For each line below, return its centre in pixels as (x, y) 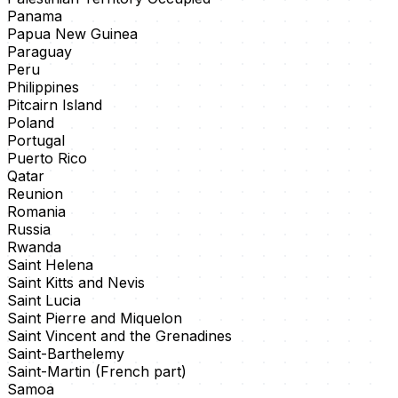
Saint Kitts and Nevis (76, 283)
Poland (31, 123)
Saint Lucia (44, 301)
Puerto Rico (47, 159)
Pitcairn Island (55, 105)
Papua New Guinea (72, 34)
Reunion (35, 194)
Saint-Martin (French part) (97, 372)
